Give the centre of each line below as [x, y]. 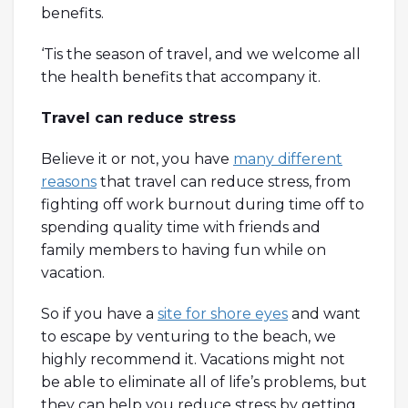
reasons [69, 181]
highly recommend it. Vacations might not [193, 359]
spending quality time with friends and [181, 227]
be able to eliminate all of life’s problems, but [204, 382]
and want [324, 313]
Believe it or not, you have [137, 158]
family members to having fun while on [184, 250]
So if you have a [99, 313]
